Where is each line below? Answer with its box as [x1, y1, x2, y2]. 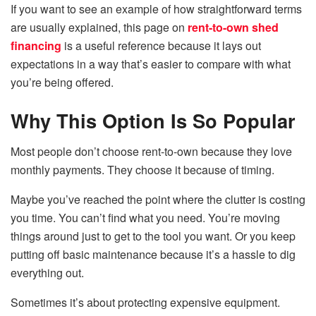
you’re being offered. [11, 74, 114, 91]
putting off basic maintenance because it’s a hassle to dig [11, 246, 296, 263]
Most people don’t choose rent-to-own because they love [11, 143, 292, 160]
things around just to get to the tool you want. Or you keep [11, 228, 296, 245]
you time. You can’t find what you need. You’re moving [11, 209, 280, 226]
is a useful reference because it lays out [61, 37, 261, 54]
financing [11, 37, 61, 54]
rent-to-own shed [188, 19, 279, 36]
